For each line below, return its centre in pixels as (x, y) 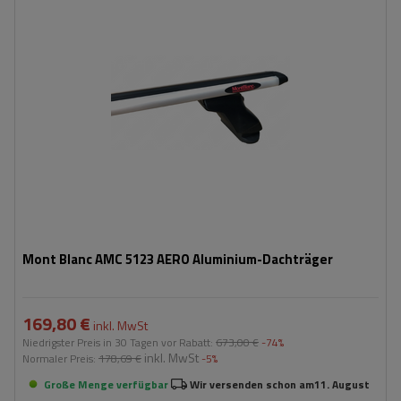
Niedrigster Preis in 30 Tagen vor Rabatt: (119, 342)
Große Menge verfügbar (106, 384)
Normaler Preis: (60, 358)
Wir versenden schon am (252, 384)
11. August (342, 384)
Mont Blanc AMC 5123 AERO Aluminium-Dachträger (178, 259)
